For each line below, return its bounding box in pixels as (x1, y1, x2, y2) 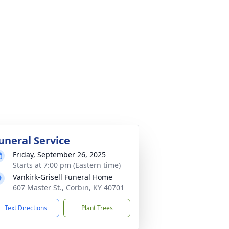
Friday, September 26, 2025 (13, 150, 106, 159)
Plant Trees (81, 203, 113, 212)
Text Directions (5, 203, 47, 212)
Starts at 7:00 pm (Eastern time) (13, 160, 121, 170)
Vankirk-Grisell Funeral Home (13, 172, 112, 182)
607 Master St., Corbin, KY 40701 (13, 182, 124, 192)
